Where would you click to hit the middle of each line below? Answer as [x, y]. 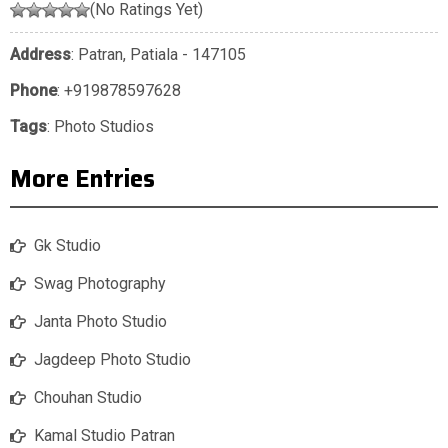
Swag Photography [100, 284]
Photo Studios [104, 127]
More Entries [82, 179]
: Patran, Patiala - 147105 [158, 55]
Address [40, 55]
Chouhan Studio [88, 398]
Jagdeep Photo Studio [112, 360]
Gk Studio [67, 246]
